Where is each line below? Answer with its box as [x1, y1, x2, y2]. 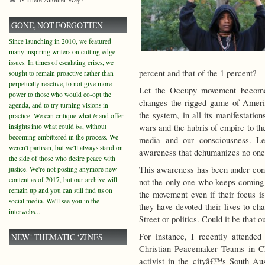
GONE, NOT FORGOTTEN [11, 20, 103, 31]
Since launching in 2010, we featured [9, 37, 111, 46]
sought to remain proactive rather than [9, 69, 114, 77]
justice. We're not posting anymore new [9, 164, 117, 173]
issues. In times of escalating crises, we [9, 58, 114, 67]
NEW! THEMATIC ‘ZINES [11, 231, 103, 243]
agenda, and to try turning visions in [9, 101, 108, 109]
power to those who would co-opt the [9, 90, 111, 99]
